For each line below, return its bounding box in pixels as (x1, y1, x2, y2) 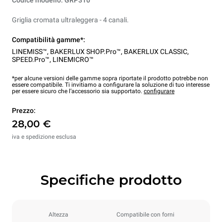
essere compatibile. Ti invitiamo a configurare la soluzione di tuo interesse (12, 81, 210, 89)
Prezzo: (12, 107, 36, 115)
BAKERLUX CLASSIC (124, 48, 187, 56)
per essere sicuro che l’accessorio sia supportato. (12, 88, 144, 95)
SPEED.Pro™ (12, 55, 50, 64)
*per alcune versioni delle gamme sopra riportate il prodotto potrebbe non (12, 75, 208, 82)
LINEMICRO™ (53, 55, 94, 64)
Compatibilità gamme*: (12, 36, 85, 44)
